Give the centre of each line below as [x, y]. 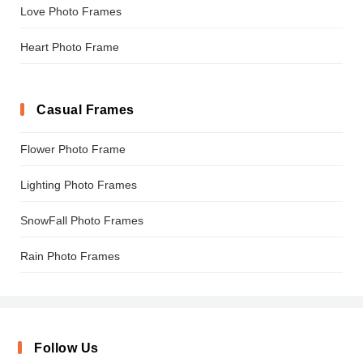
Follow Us [66, 348]
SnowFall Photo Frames [82, 220]
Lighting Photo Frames [79, 184]
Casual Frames [85, 109]
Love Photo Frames [71, 11]
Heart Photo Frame [70, 47]
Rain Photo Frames [70, 256]
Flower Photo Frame [73, 149]
